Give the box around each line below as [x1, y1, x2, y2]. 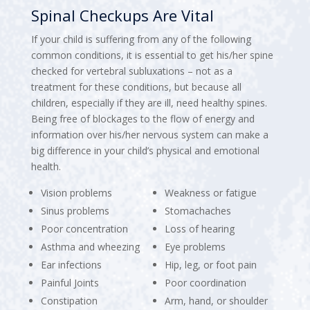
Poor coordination [164, 275, 246, 289]
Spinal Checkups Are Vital [30, 4, 214, 26]
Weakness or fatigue [164, 185, 257, 199]
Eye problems [164, 239, 226, 253]
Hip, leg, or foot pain [164, 257, 257, 271]
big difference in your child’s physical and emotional [30, 143, 259, 157]
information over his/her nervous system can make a [30, 127, 268, 141]
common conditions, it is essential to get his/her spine [30, 48, 273, 62]
